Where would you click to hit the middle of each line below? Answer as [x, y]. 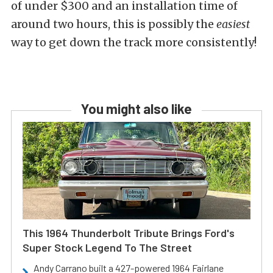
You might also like [136, 109]
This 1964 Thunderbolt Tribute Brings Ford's [129, 233]
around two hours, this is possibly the [114, 24]
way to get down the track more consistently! [134, 43]
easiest [233, 24]
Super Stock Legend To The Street [107, 248]
